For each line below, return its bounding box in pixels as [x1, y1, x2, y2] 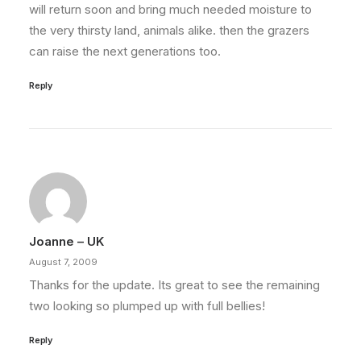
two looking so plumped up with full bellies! [29, 298, 265, 313]
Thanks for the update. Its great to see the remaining [29, 277, 320, 293]
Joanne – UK [29, 234, 104, 249]
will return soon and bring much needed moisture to [29, 2, 312, 17]
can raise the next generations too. [29, 44, 221, 59]
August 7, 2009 [29, 256, 98, 268]
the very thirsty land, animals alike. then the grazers [29, 23, 309, 38]
